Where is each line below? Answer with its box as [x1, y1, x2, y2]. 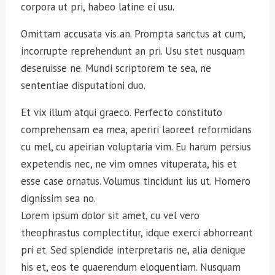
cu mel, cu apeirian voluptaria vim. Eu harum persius [21, 140, 252, 154]
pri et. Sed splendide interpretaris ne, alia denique [21, 243, 246, 257]
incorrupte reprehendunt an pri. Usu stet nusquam [21, 44, 246, 58]
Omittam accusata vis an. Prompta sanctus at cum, [21, 27, 246, 41]
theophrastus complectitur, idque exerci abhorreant [21, 226, 254, 240]
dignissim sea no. [21, 192, 96, 206]
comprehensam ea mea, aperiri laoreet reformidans [21, 123, 252, 137]
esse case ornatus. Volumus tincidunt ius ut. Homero [21, 174, 251, 188]
